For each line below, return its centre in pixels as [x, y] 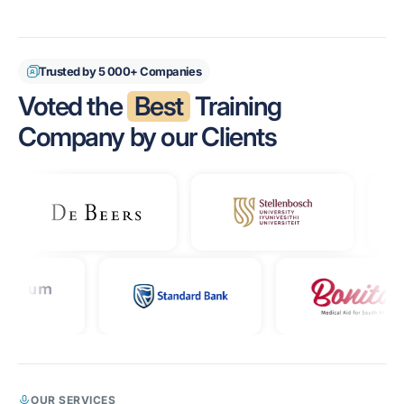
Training [235, 106]
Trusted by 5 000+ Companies [120, 71]
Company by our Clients [147, 137]
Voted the [73, 106]
